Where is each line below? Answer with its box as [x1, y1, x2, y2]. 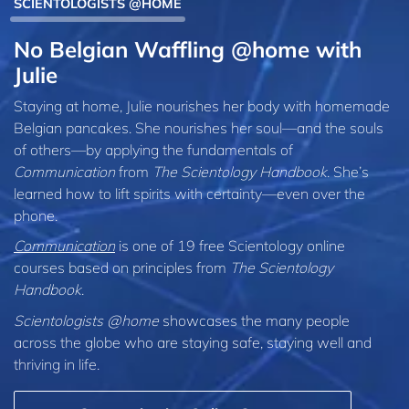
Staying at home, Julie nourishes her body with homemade [14, 96, 390, 115]
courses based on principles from [14, 258, 230, 278]
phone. [14, 205, 58, 225]
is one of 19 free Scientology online [115, 236, 345, 256]
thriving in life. [14, 354, 100, 373]
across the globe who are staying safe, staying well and [14, 332, 372, 351]
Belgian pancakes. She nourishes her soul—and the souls [14, 118, 383, 137]
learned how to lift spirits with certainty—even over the [14, 184, 365, 203]
